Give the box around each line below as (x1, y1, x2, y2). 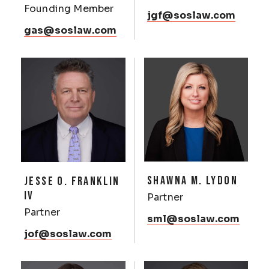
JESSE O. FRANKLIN (24, 174, 120, 189)
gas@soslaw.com (24, 24, 117, 37)
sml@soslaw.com (147, 213, 240, 225)
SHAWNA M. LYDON (147, 174, 238, 188)
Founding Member (24, 2, 114, 15)
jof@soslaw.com (24, 228, 112, 240)
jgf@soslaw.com (147, 9, 236, 22)
